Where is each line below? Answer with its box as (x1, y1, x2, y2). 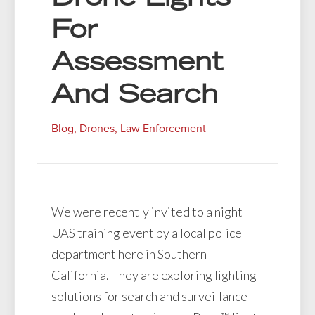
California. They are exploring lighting (51, 266, 257, 283)
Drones (79, 121, 115, 136)
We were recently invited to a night (51, 203, 243, 219)
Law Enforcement (120, 121, 206, 136)
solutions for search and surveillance (51, 288, 247, 304)
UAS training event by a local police (51, 224, 242, 240)
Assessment (51, 51, 223, 77)
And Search (51, 84, 218, 110)
